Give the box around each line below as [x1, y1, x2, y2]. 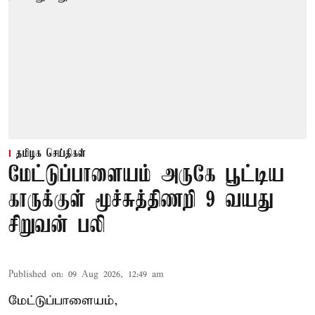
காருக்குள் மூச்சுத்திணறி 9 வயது [8, 188, 274, 214]
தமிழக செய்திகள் [16, 148, 86, 161]
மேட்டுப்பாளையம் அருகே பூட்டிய [8, 163, 285, 188]
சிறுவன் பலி [8, 214, 105, 239]
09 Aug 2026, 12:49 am [68, 269, 164, 281]
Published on [8, 269, 61, 281]
